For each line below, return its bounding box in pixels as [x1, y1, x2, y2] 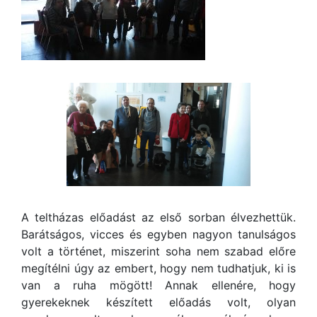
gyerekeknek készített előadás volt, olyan [21, 295, 296, 310]
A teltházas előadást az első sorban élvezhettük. [21, 210, 296, 225]
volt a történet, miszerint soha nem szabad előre [21, 244, 296, 259]
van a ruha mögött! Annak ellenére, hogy [21, 278, 296, 293]
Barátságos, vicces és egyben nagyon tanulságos [21, 227, 296, 242]
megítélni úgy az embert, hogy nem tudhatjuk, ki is [21, 261, 296, 276]
